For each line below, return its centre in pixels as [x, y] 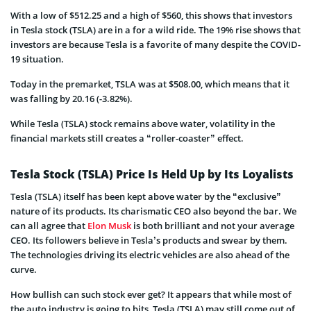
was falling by [40, 98]
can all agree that [49, 225]
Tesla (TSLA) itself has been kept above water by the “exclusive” [146, 196]
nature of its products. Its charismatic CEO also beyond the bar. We [153, 211]
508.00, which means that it [232, 84]
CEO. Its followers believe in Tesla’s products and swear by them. [149, 240]
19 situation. [38, 59]
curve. [25, 269]
